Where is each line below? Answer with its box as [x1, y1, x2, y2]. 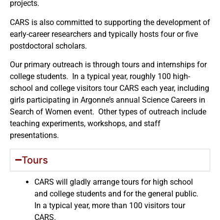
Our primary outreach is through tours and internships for [10, 60, 207, 70]
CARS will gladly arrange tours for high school [34, 177, 193, 187]
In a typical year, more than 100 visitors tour [34, 200, 185, 210]
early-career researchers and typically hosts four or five [10, 29, 198, 39]
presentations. [10, 131, 59, 140]
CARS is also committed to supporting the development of [10, 17, 210, 27]
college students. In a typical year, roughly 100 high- [10, 72, 190, 82]
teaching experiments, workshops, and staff [10, 119, 161, 129]
